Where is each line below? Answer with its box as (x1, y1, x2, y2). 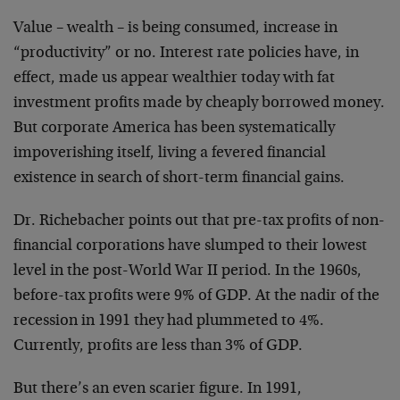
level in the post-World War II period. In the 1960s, (13, 263, 362, 279)
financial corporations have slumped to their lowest (13, 238, 367, 254)
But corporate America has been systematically (13, 121, 335, 137)
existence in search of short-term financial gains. (13, 171, 345, 187)
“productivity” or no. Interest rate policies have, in (13, 46, 359, 62)
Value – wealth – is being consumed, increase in (13, 21, 337, 37)
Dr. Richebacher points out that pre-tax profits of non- (13, 213, 385, 229)
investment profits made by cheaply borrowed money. (13, 96, 385, 112)
